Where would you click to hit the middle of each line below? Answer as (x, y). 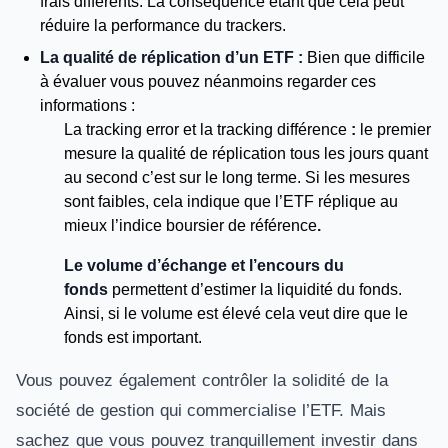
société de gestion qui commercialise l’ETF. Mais (201, 410)
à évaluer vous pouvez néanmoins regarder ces (208, 81)
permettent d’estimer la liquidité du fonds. (255, 289)
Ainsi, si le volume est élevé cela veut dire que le (236, 313)
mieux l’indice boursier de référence (190, 225)
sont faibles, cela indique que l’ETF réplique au (231, 201)
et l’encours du (287, 265)
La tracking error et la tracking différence (205, 129)
